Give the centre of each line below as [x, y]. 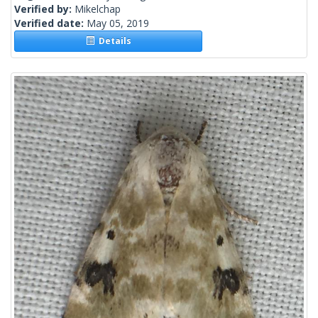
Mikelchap [98, 9]
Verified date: [50, 23]
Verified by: [44, 9]
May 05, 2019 [118, 23]
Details [113, 41]
